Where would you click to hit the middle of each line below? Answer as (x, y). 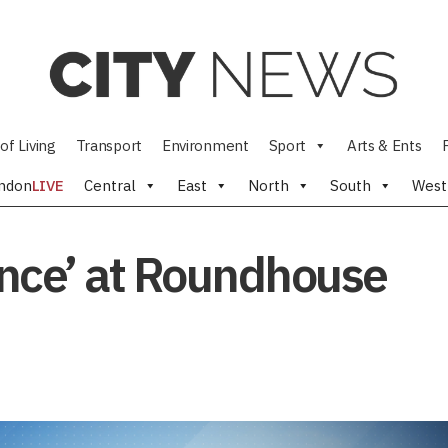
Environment (205, 145)
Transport (108, 145)
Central (110, 185)
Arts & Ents (384, 145)
